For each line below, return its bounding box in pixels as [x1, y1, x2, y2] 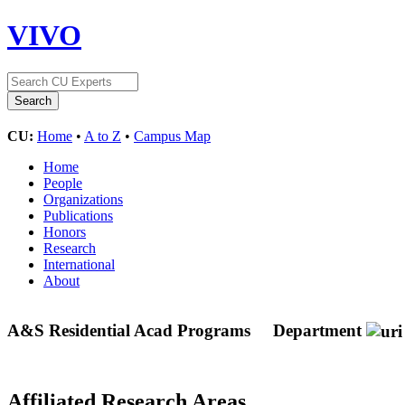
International [43, 256, 115, 272]
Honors [43, 223, 86, 240]
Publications [43, 207, 113, 223]
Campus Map [134, 127, 211, 144]
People [43, 174, 82, 191]
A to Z [84, 127, 121, 144]
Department [273, 320, 362, 340]
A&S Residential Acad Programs [7, 320, 255, 340]
